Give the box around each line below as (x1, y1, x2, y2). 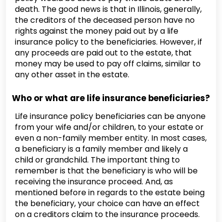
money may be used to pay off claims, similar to (15, 58, 201, 69)
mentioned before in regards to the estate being (15, 187, 205, 198)
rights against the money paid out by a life (15, 25, 178, 37)
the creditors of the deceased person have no (15, 14, 195, 26)
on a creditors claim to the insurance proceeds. (15, 209, 200, 220)
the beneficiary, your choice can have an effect (15, 198, 200, 209)
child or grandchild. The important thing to (15, 154, 180, 166)
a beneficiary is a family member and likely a (15, 143, 188, 155)
